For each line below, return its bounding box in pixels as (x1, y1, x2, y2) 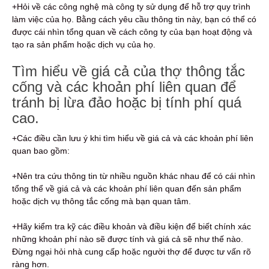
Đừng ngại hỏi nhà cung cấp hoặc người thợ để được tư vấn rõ (12, 246, 251, 256)
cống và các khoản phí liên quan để (12, 78, 236, 95)
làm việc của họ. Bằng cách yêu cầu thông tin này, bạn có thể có (12, 14, 256, 24)
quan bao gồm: (12, 145, 70, 156)
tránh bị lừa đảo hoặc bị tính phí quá (12, 94, 241, 110)
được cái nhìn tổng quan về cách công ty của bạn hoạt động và (12, 26, 252, 37)
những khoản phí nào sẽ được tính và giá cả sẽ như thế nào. (12, 234, 243, 244)
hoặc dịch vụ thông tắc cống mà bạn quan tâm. (12, 196, 191, 206)
